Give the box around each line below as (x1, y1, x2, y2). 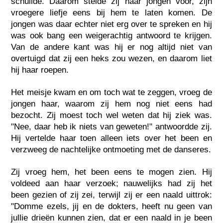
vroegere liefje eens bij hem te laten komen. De (11, 7, 212, 17)
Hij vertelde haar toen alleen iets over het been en (11, 133, 212, 143)
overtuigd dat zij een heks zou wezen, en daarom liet (11, 53, 212, 63)
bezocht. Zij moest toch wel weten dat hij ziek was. (11, 110, 212, 120)
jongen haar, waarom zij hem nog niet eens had (11, 99, 212, 109)
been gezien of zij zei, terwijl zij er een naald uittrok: (11, 190, 212, 200)
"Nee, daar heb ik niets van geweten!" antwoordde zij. (11, 121, 212, 131)
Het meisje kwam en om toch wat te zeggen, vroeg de (11, 87, 212, 97)
